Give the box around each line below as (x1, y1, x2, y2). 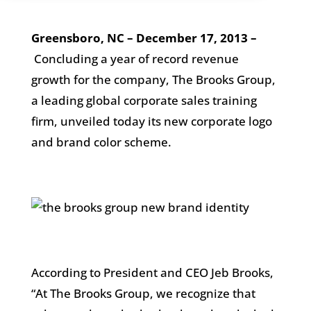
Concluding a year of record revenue (31, 50, 239, 67)
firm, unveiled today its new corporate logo (31, 112, 272, 129)
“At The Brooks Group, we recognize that (31, 285, 255, 301)
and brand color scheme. (31, 133, 171, 150)
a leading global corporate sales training (31, 92, 257, 108)
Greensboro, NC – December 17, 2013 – (31, 29, 257, 46)
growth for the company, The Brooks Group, (31, 71, 276, 87)
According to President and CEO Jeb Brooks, (31, 264, 274, 280)
